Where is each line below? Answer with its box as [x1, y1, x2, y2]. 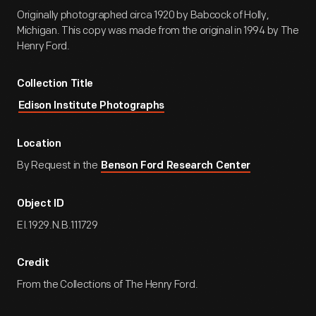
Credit [17, 258, 49, 269]
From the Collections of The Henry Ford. [17, 278, 198, 291]
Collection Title [17, 79, 94, 90]
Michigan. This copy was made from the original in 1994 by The [17, 24, 299, 37]
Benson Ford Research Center [101, 161, 251, 171]
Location [17, 139, 61, 150]
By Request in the [17, 159, 100, 172]
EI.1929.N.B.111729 [17, 219, 98, 232]
